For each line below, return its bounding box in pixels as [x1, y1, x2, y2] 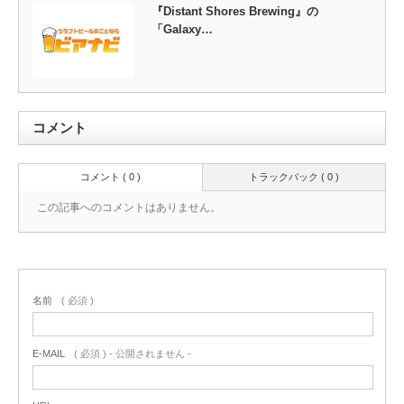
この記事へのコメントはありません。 [37, 201, 221, 215]
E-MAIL [32, 348, 65, 360]
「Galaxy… [151, 22, 213, 36]
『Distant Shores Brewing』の [151, 4, 318, 18]
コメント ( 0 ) [80, 171, 141, 183]
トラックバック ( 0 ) [249, 171, 339, 183]
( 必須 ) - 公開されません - [74, 348, 191, 360]
